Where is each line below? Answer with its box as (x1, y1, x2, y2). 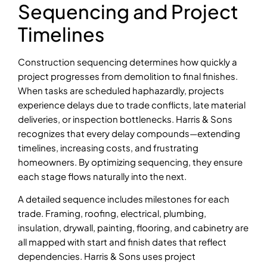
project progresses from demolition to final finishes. (18, 70, 238, 82)
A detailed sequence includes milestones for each (18, 193, 229, 204)
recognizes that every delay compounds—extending (18, 127, 240, 139)
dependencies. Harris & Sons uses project (18, 250, 195, 262)
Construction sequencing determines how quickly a (18, 55, 237, 67)
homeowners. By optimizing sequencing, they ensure (18, 156, 243, 167)
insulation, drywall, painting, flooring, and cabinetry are (18, 222, 249, 233)
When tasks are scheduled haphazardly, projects (18, 84, 224, 96)
